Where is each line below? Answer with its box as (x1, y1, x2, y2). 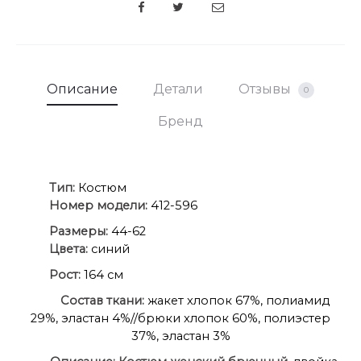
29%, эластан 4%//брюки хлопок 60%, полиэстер (31, 310, 330, 326)
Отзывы (239, 81, 294, 97)
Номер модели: (49, 197, 151, 213)
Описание (47, 81, 118, 97)
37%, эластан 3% (131, 328, 230, 343)
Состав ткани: (60, 293, 144, 308)
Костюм (75, 180, 127, 195)
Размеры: (49, 223, 111, 239)
